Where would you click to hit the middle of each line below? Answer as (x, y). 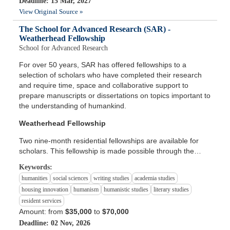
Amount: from (42, 212)
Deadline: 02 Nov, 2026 (55, 223)
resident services (42, 201)
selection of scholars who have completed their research (111, 75)
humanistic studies (126, 190)
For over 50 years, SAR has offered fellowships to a (103, 65)
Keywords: (36, 167)
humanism (86, 190)
